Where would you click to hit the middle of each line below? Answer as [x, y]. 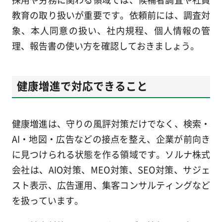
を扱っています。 [47, 200]
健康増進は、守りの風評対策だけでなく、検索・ [111, 123]
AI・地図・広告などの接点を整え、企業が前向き [111, 139]
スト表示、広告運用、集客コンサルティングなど [111, 185]
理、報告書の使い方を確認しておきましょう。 [105, 45]
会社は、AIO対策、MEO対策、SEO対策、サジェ [111, 169]
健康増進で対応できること [82, 85]
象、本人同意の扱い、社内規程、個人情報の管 [111, 30]
